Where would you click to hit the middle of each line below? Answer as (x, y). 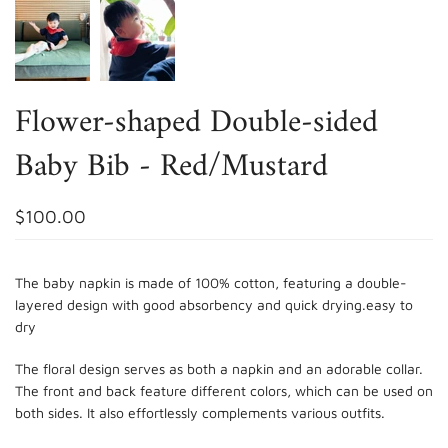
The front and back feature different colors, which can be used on (224, 390)
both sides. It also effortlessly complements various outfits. (202, 412)
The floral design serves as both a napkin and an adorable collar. (219, 368)
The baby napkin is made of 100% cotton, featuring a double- (211, 282)
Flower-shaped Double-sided (196, 122)
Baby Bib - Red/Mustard (171, 166)
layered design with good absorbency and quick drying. (190, 304)
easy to (389, 304)
